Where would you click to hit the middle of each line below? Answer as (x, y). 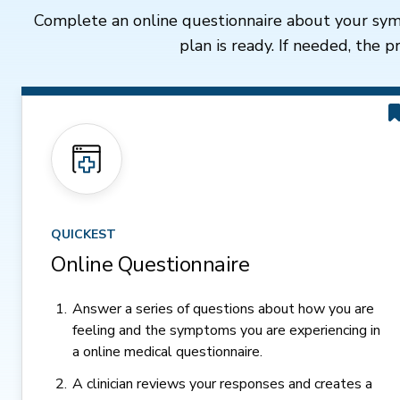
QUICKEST (83, 234)
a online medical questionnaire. (167, 352)
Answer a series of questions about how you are (223, 309)
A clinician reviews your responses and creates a (222, 384)
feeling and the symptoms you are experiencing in (226, 330)
